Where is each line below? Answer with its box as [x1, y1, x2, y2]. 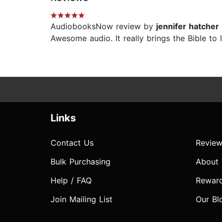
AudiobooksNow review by [51, 21, 156, 32]
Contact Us [51, 138, 94, 148]
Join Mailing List [51, 194, 112, 205]
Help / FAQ [51, 175, 92, 186]
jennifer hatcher [156, 21, 219, 32]
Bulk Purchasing [51, 157, 111, 167]
